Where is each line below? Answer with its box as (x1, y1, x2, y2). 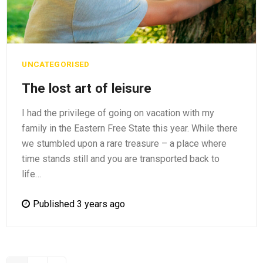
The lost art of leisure (22, 80, 152, 96)
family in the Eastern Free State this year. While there (22, 123, 238, 134)
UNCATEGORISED (22, 59, 90, 69)
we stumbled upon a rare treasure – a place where (22, 138, 227, 150)
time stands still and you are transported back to (22, 153, 220, 165)
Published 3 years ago (33, 198, 126, 210)
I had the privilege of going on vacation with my (22, 107, 215, 119)
